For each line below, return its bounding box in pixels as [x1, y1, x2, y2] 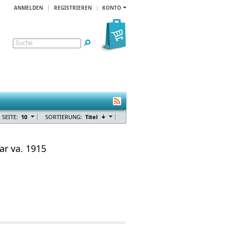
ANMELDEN [14, 4, 43, 11]
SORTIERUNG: [45, 113, 82, 121]
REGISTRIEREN [54, 4, 92, 11]
